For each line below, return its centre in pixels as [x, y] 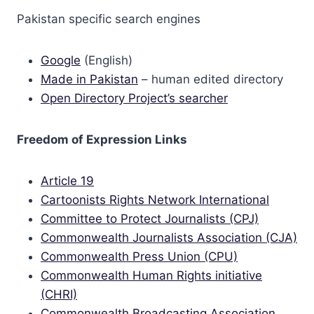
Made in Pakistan [89, 79]
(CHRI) [59, 294]
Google [61, 60]
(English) [107, 60]
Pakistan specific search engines [109, 19]
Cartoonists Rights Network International [155, 200]
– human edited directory [211, 79]
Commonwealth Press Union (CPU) [139, 257]
